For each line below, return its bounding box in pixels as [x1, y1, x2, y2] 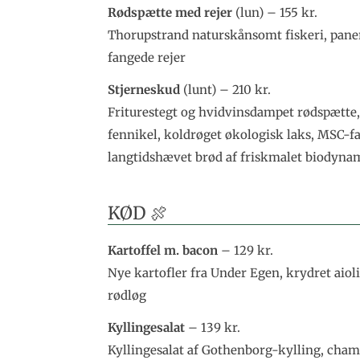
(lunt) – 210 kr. [180, 81, 272, 97]
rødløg [108, 288, 147, 304]
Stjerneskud [108, 81, 181, 97]
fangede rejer [108, 49, 186, 65]
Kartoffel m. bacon [108, 243, 219, 259]
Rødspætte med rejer [108, 4, 236, 20]
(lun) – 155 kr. [235, 4, 318, 20]
